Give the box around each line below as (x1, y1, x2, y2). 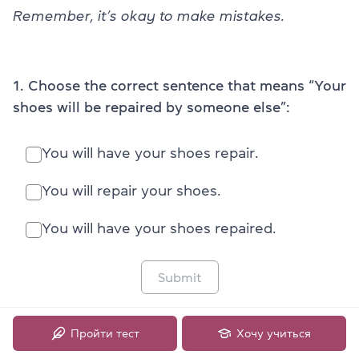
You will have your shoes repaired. (42, 220, 276, 236)
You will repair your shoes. (42, 183, 220, 198)
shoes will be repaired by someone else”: (13, 99, 290, 115)
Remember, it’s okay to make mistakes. (13, 8, 284, 23)
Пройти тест (70, 328, 139, 339)
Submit (157, 270, 202, 284)
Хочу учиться (236, 328, 311, 339)
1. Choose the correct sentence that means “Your (13, 78, 346, 93)
